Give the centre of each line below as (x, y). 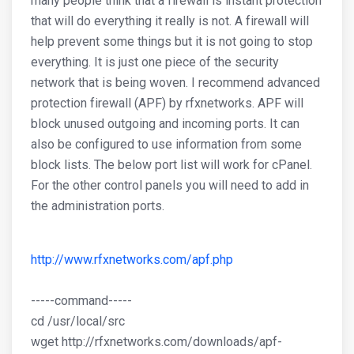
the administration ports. (98, 206)
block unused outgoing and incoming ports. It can (165, 124)
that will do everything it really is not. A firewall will (170, 21)
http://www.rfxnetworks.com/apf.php (132, 260)
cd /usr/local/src (78, 321)
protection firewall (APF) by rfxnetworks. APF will (167, 103)
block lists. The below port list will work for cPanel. (171, 165)
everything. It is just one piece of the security (155, 62)
